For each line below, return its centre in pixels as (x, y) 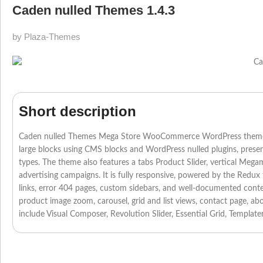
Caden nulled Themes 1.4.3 (94, 10)
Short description (77, 112)
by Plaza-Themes (46, 37)
